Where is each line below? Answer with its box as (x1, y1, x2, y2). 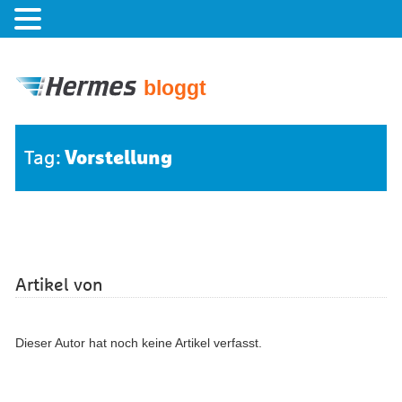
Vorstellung (65, 144, 172, 170)
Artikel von (15, 276, 103, 294)
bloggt (144, 76, 206, 100)
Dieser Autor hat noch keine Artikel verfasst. (15, 336, 262, 350)
